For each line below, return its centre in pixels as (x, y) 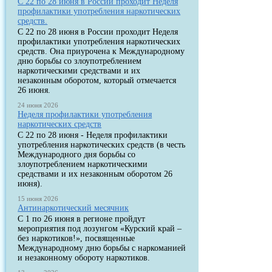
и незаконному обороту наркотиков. (84, 258)
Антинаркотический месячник (73, 208)
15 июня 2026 (38, 199)
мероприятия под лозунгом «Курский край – (100, 229)
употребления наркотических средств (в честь (102, 145)
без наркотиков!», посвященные (76, 238)
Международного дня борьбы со (77, 155)
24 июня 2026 (38, 105)
